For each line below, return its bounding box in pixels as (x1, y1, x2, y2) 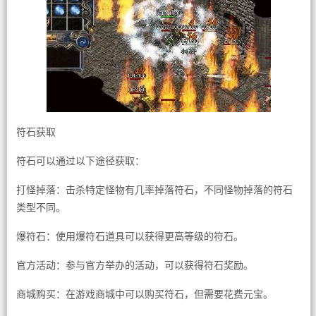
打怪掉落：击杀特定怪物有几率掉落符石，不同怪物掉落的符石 (16, 184, 293, 195)
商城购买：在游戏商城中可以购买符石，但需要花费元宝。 (16, 288, 273, 300)
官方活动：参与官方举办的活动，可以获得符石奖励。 (16, 260, 253, 271)
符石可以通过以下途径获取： (16, 155, 145, 166)
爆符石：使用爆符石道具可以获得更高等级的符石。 (16, 231, 243, 242)
